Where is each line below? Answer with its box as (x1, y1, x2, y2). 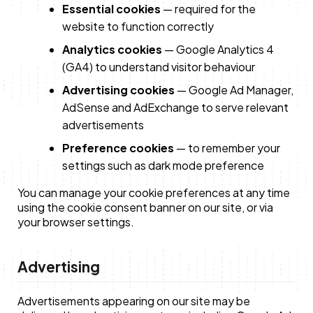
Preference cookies (61, 140, 174, 155)
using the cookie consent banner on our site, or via (17, 199, 273, 214)
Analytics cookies (61, 41, 162, 57)
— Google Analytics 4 (161, 41, 274, 57)
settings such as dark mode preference (61, 157, 264, 173)
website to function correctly (61, 18, 214, 34)
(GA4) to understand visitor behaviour (61, 59, 255, 74)
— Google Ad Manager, (174, 82, 293, 97)
